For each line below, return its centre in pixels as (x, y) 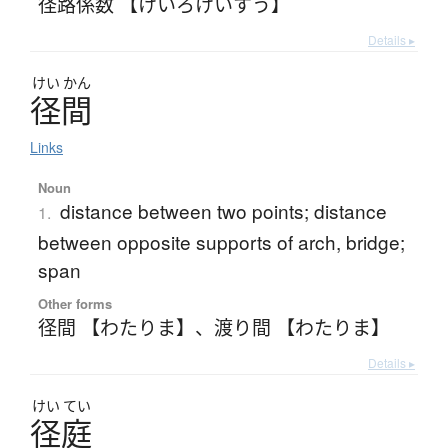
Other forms (74, 304)
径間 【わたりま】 (116, 327)
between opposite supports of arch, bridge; (221, 242)
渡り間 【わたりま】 (301, 327)
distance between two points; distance (223, 211)
